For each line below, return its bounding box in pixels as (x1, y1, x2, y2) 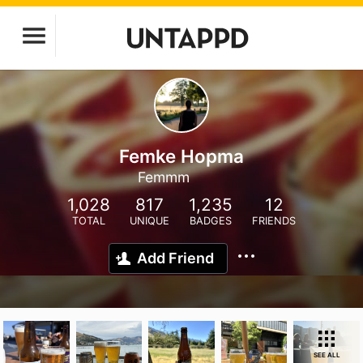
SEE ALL (313, 351, 340, 359)
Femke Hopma (119, 145, 244, 167)
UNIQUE (130, 215, 169, 227)
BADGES (190, 215, 232, 227)
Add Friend (137, 250, 214, 267)
